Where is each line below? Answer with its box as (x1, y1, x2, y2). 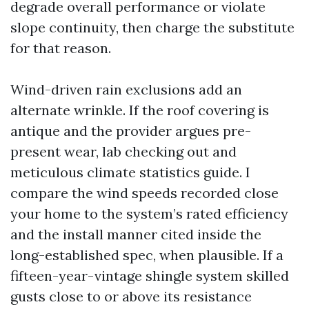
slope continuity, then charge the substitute (10, 19, 295, 36)
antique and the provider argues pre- (10, 122, 251, 139)
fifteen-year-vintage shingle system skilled (10, 267, 289, 284)
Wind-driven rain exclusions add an (10, 81, 242, 98)
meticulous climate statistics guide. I (10, 163, 250, 181)
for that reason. (10, 39, 111, 57)
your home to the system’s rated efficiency (10, 205, 288, 222)
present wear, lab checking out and (10, 143, 237, 160)
